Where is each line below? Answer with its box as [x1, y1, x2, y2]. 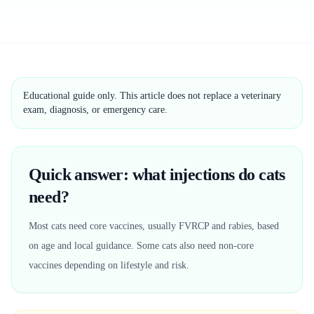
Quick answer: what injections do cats [29, 165, 285, 184]
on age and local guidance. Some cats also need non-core [29, 240, 254, 251]
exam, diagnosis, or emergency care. [23, 104, 168, 115]
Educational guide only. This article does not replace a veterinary [23, 90, 281, 101]
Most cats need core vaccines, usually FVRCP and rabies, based [29, 221, 279, 231]
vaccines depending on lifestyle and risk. [29, 260, 189, 271]
